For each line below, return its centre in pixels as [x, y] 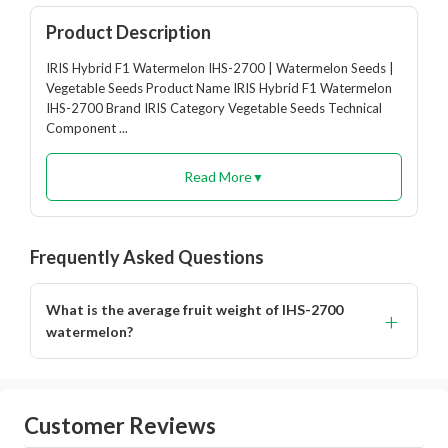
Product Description [128, 32]
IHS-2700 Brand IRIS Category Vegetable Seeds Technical [214, 108]
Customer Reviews [120, 425]
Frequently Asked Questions [147, 257]
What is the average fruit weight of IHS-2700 [194, 309]
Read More [218, 176]
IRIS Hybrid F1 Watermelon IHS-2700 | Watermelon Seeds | [220, 68]
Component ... [87, 128]
